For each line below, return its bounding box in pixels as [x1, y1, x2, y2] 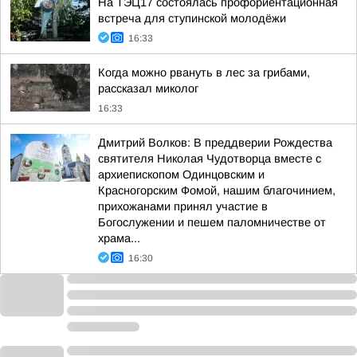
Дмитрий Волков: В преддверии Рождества [98, 136, 332, 149]
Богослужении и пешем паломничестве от [98, 216, 326, 229]
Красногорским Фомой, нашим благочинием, [98, 184, 335, 197]
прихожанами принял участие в [98, 200, 268, 213]
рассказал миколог [98, 82, 198, 95]
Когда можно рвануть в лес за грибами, [98, 66, 310, 79]
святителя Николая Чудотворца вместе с [98, 152, 321, 165]
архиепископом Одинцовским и [98, 168, 265, 181]
